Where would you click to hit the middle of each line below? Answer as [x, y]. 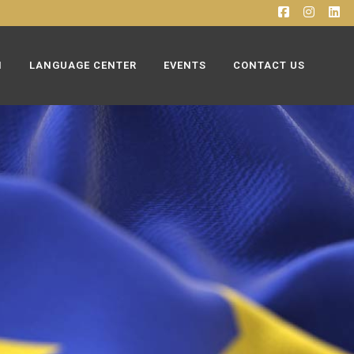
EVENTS [185, 65]
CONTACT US [269, 65]
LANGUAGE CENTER [83, 65]
